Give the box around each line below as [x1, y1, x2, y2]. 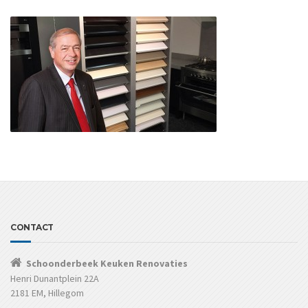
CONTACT [10, 221, 54, 232]
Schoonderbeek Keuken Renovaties [26, 256, 188, 269]
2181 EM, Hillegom [10, 286, 84, 299]
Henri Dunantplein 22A [10, 272, 99, 285]
